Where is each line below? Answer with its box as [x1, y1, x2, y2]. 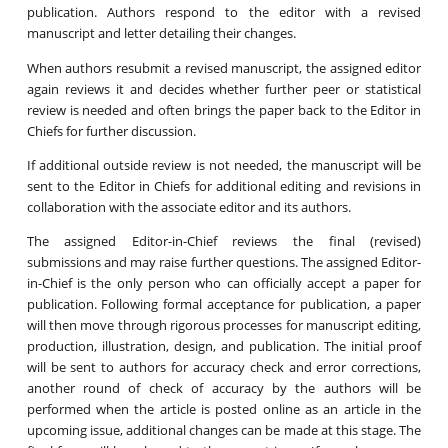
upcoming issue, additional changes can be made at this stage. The [26, 421, 422, 440]
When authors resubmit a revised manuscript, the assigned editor [26, 58, 422, 77]
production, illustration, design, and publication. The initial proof [26, 337, 422, 356]
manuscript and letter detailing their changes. [26, 24, 296, 43]
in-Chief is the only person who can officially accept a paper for [26, 274, 422, 293]
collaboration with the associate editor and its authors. [26, 198, 351, 217]
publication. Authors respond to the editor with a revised [26, 3, 422, 22]
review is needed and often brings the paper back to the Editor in [26, 100, 422, 119]
